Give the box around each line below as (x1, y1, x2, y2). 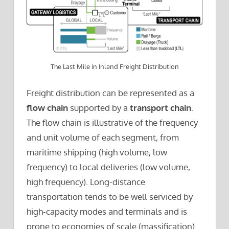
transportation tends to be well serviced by (27, 191, 193, 202)
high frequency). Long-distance (27, 176, 145, 187)
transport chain (130, 102, 191, 113)
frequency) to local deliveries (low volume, (27, 162, 190, 172)
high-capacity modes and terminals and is (27, 206, 187, 217)
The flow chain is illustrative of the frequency (27, 117, 198, 128)
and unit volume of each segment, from (27, 132, 179, 143)
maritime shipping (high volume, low (27, 147, 167, 157)
